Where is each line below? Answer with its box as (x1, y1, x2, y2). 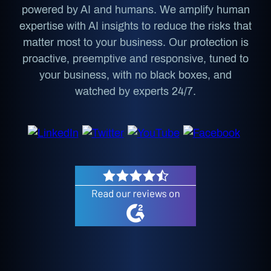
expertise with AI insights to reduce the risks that (19, 20, 252, 33)
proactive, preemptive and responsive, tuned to (22, 53, 249, 65)
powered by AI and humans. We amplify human (21, 4, 250, 16)
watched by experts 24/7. (75, 85, 196, 98)
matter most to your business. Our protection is (22, 36, 249, 49)
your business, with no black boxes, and (39, 69, 232, 82)
